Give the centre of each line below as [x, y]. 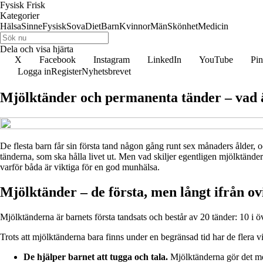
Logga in [34, 71]
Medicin [213, 26]
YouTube [216, 60]
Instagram [112, 60]
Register [66, 71]
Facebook [58, 60]
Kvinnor [135, 26]
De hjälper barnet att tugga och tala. [96, 257]
